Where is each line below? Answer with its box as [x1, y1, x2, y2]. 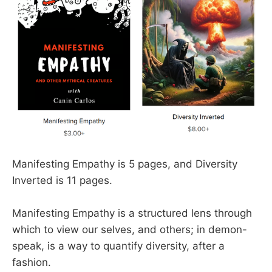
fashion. [12, 256, 51, 268]
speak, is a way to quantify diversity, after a [12, 239, 225, 252]
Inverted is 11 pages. [12, 174, 112, 186]
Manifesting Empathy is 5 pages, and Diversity [12, 157, 237, 170]
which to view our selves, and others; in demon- [12, 223, 247, 236]
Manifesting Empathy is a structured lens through [12, 206, 252, 219]
